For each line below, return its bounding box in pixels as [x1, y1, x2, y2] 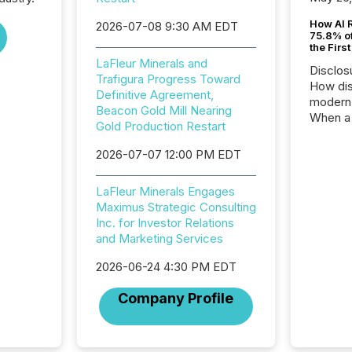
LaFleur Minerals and [95, 56, 207, 71]
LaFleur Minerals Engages [95, 184, 235, 199]
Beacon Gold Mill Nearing [95, 103, 232, 118]
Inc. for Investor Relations [95, 215, 234, 230]
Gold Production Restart [95, 119, 225, 134]
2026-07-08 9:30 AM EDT [95, 19, 238, 34]
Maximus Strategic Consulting [95, 200, 256, 214]
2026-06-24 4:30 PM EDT [95, 259, 236, 274]
